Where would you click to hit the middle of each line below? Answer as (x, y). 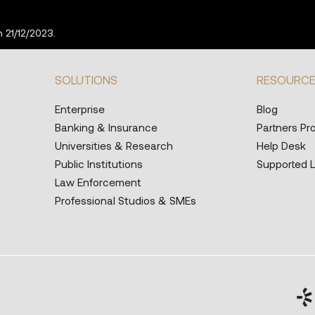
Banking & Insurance (107, 127)
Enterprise (80, 109)
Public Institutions (99, 163)
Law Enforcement (98, 182)
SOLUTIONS (86, 79)
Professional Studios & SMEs (126, 200)
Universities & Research (114, 145)
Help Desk (282, 145)
